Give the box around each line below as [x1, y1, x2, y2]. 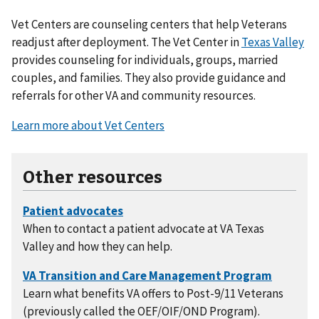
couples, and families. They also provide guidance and [11, 69, 286, 85]
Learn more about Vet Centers [11, 117, 164, 133]
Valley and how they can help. [23, 238, 172, 254]
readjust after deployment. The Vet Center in [11, 33, 241, 50]
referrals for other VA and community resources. [11, 87, 256, 103]
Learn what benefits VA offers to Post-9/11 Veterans [23, 285, 283, 301]
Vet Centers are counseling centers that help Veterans [11, 16, 287, 32]
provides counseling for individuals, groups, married [11, 51, 278, 68]
